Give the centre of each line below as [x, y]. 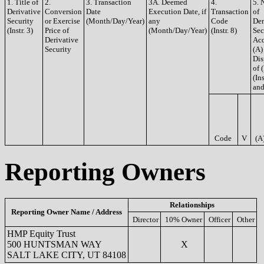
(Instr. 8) [224, 30]
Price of [57, 30]
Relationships [192, 204]
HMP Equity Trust [41, 233]
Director [146, 219]
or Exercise [62, 21]
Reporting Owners [105, 171]
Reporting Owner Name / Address [67, 212]
